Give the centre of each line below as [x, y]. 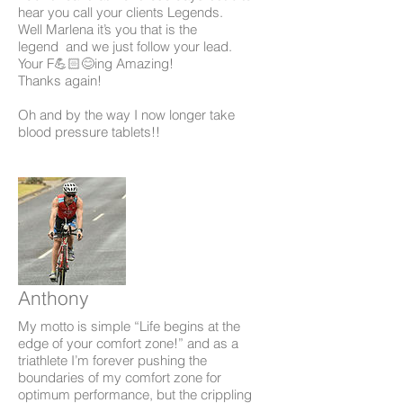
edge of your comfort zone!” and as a [128, 343]
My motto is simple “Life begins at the [129, 326]
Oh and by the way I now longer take [126, 114]
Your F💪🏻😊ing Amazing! [96, 63]
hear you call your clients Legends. [121, 12]
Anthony [54, 297]
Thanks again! [60, 80]
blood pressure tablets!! [89, 131]
